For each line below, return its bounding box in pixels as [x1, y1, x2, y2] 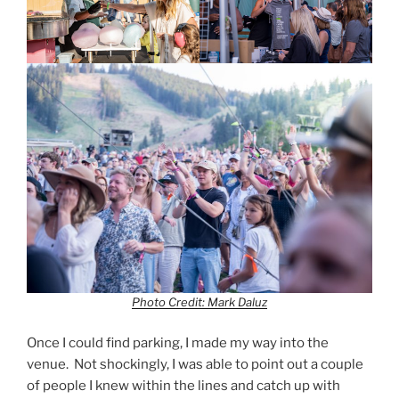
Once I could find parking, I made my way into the [27, 334, 329, 351]
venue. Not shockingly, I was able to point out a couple [27, 355, 363, 372]
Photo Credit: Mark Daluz [132, 295, 267, 310]
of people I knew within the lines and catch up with [27, 377, 340, 394]
